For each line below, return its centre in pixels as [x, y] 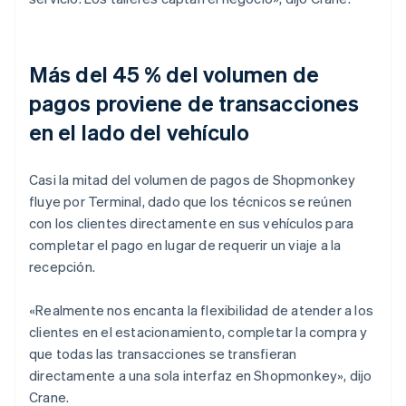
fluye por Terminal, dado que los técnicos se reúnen [191, 201]
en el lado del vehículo [140, 131]
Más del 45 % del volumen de [174, 73]
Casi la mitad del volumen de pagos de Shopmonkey [193, 179]
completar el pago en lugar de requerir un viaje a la [185, 244]
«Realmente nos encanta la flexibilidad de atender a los [202, 309]
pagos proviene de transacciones [194, 102]
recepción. [62, 266]
